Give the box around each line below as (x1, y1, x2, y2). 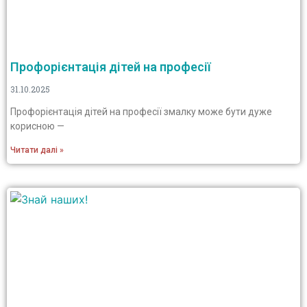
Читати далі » (10, 145, 64, 155)
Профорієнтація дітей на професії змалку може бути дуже (10, 106, 272, 117)
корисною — (10, 121, 64, 132)
